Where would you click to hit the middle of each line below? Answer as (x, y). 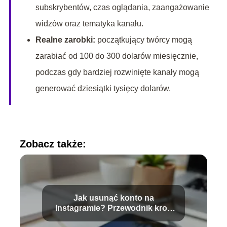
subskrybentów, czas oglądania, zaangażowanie (122, 8)
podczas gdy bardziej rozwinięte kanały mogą (117, 72)
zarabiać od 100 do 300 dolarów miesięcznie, (117, 56)
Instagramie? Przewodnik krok (113, 208)
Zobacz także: (53, 144)
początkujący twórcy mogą (143, 40)
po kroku (113, 218)
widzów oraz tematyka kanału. (89, 24)
